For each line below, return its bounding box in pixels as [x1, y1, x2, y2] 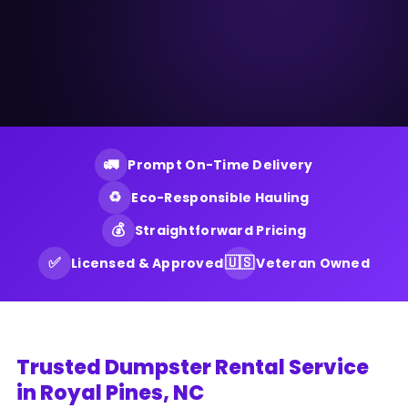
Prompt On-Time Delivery [127, 155, 313, 174]
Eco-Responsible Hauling [131, 188, 310, 207]
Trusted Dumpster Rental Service [16, 352, 369, 382]
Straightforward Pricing [134, 220, 307, 240]
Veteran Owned [256, 253, 370, 272]
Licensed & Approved [71, 253, 224, 272]
